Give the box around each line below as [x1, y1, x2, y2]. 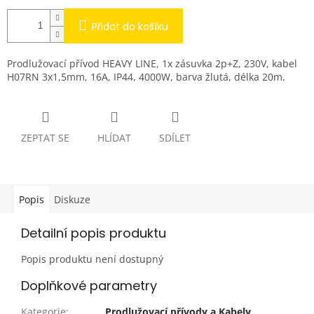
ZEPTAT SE [21, 131, 69, 145]
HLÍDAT [97, 131, 131, 145]
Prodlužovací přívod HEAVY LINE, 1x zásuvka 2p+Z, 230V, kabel [7, 56, 297, 70]
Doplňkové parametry [21, 277, 157, 295]
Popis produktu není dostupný [21, 252, 163, 266]
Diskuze [54, 193, 90, 207]
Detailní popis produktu [21, 224, 166, 243]
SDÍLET [159, 131, 191, 145]
